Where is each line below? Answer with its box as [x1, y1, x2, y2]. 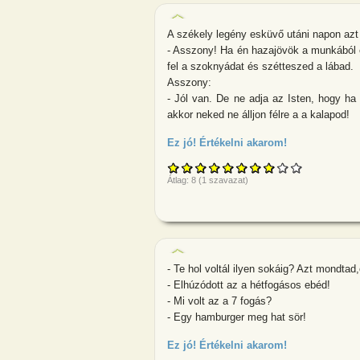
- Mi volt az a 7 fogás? [167, 294, 272, 307]
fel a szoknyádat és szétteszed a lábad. [167, 59, 354, 72]
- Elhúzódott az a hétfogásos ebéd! [167, 278, 330, 291]
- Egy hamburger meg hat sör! [167, 310, 306, 323]
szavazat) [207, 175, 248, 186]
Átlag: [167, 175, 191, 186]
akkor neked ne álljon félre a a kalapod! [167, 108, 350, 121]
